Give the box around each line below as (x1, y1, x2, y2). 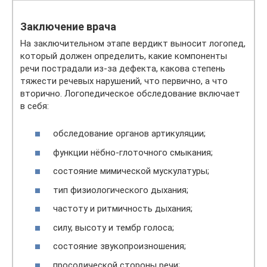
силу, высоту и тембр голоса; (53, 222, 174, 233)
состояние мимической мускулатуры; (53, 166, 209, 177)
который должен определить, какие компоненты (20, 50, 227, 61)
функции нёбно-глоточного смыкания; (53, 147, 213, 158)
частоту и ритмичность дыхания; (53, 203, 193, 215)
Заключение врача (20, 20, 116, 33)
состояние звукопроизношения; (53, 241, 186, 252)
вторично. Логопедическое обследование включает (20, 88, 240, 99)
